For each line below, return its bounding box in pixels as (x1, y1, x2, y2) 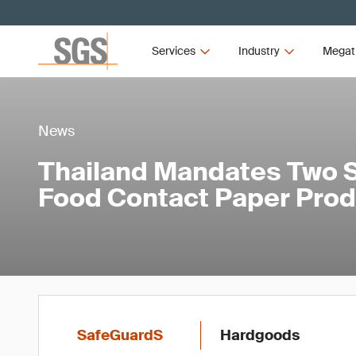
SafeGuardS (77, 326, 163, 345)
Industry (238, 44, 280, 58)
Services (152, 44, 196, 58)
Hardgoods (220, 326, 300, 345)
